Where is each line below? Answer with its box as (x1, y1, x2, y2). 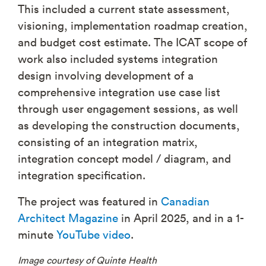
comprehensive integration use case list (18, 84, 220, 99)
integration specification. (18, 167, 145, 182)
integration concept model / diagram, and (18, 150, 231, 166)
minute (18, 226, 56, 242)
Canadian (161, 193, 210, 208)
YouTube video (56, 226, 131, 242)
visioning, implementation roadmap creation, (18, 17, 248, 33)
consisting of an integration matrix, (18, 134, 198, 149)
